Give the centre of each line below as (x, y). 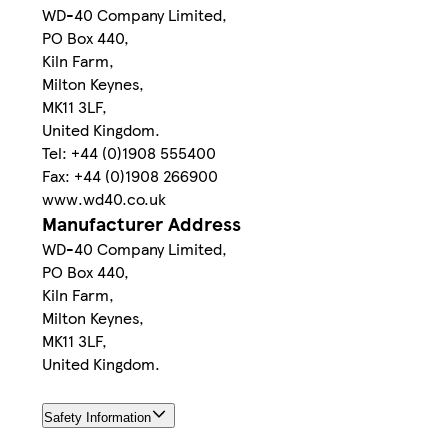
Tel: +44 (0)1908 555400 (129, 153)
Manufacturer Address (141, 224)
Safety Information (97, 418)
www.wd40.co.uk (104, 199)
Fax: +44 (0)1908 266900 (130, 176)
